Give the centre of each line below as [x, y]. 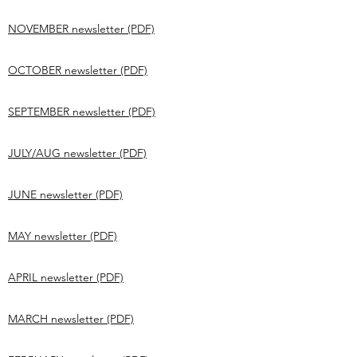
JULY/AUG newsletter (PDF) [77, 153]
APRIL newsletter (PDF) [66, 277]
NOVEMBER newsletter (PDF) [81, 29]
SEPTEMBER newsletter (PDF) [82, 112]
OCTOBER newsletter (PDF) [78, 70]
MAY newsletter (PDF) [63, 236]
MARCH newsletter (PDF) [71, 319]
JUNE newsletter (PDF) [65, 194]
